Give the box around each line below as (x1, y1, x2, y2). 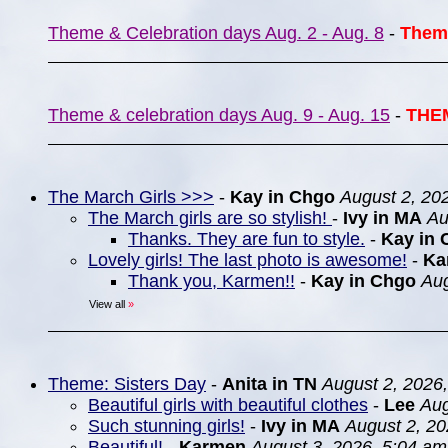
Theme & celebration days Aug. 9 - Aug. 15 (48, 105, 390, 125)
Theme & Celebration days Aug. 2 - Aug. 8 (48, 23, 384, 43)
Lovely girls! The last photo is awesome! (88, 250, 407, 270)
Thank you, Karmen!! (128, 271, 295, 291)
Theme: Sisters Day (48, 374, 206, 394)
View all (89, 298, 125, 310)
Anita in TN (222, 374, 317, 394)
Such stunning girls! (88, 416, 245, 436)
